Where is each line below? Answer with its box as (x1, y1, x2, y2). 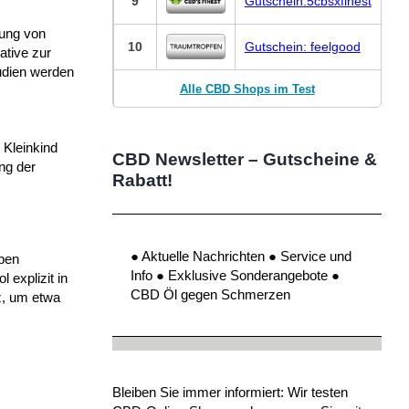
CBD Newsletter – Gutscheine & (111, 149, 377, 169)
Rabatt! (111, 170, 173, 190)
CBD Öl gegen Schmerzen (130, 286, 290, 302)
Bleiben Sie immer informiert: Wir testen (111, 383, 348, 400)
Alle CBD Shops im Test (179, 81, 315, 96)
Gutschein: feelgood (244, 38, 361, 54)
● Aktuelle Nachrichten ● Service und (130, 247, 351, 264)
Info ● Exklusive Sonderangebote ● (130, 267, 340, 283)
